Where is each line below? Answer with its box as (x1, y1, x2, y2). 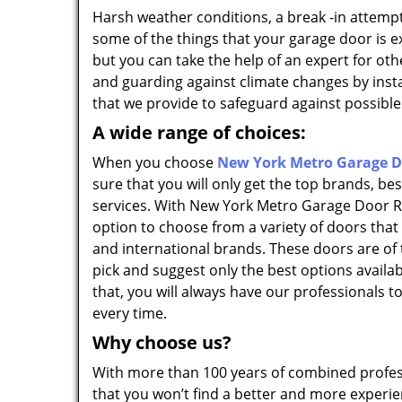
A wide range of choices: (92, 120, 306, 144)
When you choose (92, 153, 214, 172)
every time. (92, 303, 167, 323)
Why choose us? (92, 330, 232, 354)
